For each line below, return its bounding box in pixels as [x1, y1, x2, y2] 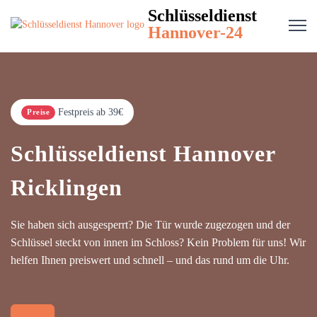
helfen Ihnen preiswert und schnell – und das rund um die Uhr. [11, 254, 289, 266]
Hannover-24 [148, 23, 243, 42]
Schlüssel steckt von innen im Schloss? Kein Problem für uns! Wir [11, 236, 306, 248]
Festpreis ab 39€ [58, 107, 123, 117]
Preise [27, 108, 50, 116]
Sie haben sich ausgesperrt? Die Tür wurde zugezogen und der [11, 219, 290, 231]
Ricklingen [11, 175, 122, 200]
